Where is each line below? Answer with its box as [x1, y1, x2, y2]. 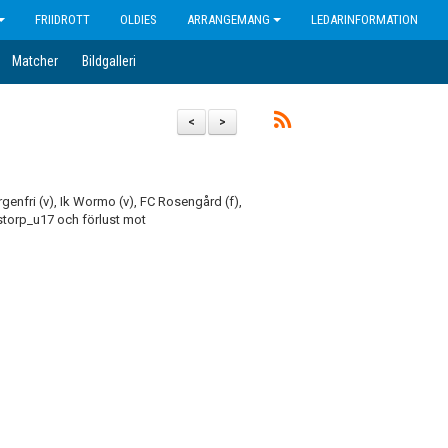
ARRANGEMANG [187, 12, 270, 27]
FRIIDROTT [35, 12, 90, 27]
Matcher [12, 53, 58, 69]
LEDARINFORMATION [311, 12, 418, 27]
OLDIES [120, 12, 157, 27]
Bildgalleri [82, 53, 136, 69]
